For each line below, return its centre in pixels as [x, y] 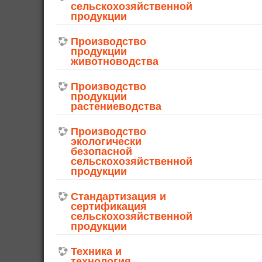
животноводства [115, 61]
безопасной [101, 151]
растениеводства [116, 106]
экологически [106, 141]
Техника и [96, 251]
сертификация [109, 206]
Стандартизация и [118, 196]
